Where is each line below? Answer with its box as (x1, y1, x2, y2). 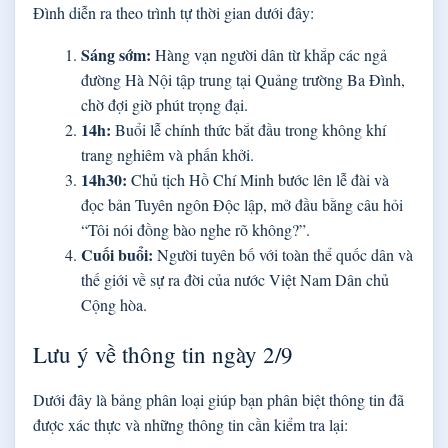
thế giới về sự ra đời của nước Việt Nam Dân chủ (81, 269, 389, 291)
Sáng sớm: (81, 43, 151, 67)
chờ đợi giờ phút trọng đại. (81, 94, 248, 116)
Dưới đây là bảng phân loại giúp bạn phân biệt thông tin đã (33, 389, 404, 411)
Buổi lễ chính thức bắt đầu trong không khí (111, 119, 386, 141)
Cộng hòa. (81, 294, 147, 316)
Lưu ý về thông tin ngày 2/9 (33, 339, 293, 370)
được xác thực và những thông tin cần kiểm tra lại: (33, 414, 348, 436)
